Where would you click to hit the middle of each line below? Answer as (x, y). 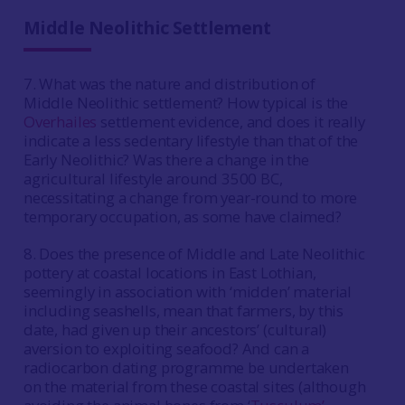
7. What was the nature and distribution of (169, 84)
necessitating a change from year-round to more (190, 198)
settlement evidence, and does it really (231, 122)
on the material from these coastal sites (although (194, 386)
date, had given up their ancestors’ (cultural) (175, 330)
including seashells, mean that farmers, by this (184, 311)
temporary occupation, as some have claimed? (182, 217)
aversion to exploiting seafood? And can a (166, 348)
